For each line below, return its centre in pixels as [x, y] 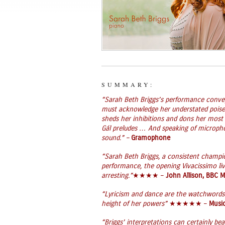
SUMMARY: [128, 84]
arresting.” [117, 176]
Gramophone [151, 138]
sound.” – [116, 138]
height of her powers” [135, 204]
